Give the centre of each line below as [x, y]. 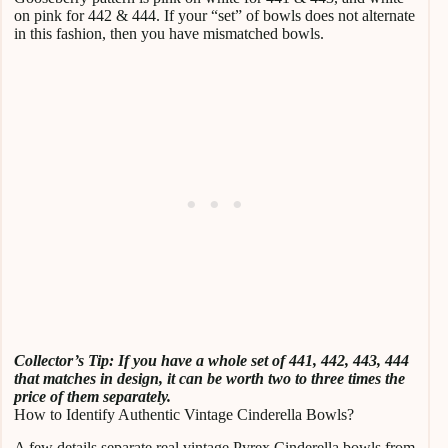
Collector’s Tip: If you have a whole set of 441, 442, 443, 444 [211, 360]
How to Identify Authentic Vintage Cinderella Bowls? [184, 414]
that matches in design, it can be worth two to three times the [209, 378]
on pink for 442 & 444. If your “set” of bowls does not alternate [214, 15]
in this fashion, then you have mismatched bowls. [169, 33]
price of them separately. [92, 396]
